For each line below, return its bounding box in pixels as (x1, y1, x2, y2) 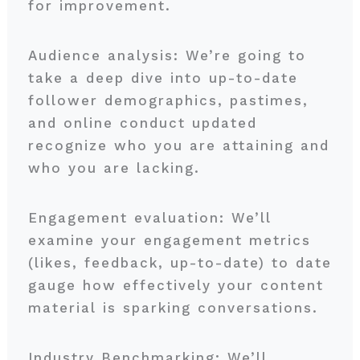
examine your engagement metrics (27, 232, 311, 248)
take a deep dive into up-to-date (27, 70, 298, 86)
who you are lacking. (27, 160, 207, 176)
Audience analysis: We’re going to (27, 47, 306, 63)
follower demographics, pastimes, (27, 92, 309, 108)
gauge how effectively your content (27, 277, 324, 293)
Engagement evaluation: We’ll (27, 210, 272, 226)
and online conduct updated (27, 115, 257, 131)
